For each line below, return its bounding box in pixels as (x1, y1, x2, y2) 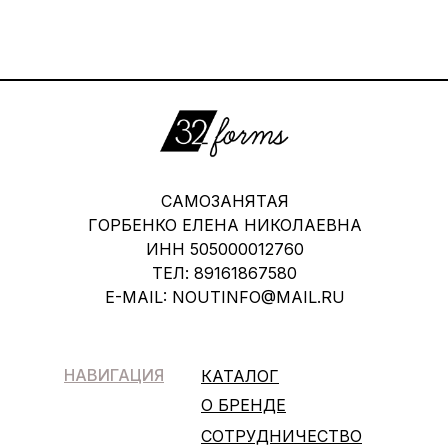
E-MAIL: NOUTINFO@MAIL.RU (104, 286, 345, 307)
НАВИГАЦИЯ (64, 364, 164, 385)
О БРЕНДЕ (201, 394, 286, 415)
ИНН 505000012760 (145, 238, 304, 259)
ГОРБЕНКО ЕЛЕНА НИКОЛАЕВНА (87, 214, 362, 235)
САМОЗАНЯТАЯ (160, 190, 289, 211)
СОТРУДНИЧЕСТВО (201, 425, 362, 446)
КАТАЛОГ (201, 365, 279, 386)
